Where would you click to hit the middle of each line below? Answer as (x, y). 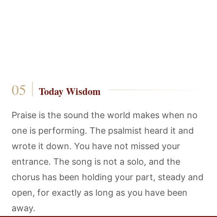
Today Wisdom (70, 91)
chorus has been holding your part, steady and (108, 177)
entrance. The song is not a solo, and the (96, 162)
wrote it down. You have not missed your (96, 146)
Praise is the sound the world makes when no (105, 115)
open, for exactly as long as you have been (100, 193)
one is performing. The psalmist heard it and (103, 131)
